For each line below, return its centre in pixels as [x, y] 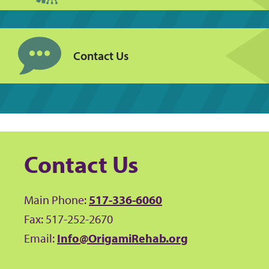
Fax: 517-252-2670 [68, 219]
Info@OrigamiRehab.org [122, 238]
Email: [41, 238]
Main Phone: [56, 200]
